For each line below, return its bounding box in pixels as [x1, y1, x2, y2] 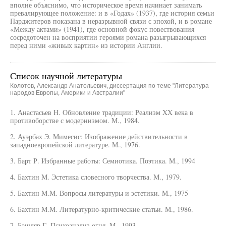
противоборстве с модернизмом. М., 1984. [10, 116, 140, 125]
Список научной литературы [10, 70, 122, 82]
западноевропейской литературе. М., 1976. [10, 140, 140, 149]
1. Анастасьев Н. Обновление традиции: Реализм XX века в [10, 107, 193, 117]
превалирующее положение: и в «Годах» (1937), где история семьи [10, 8, 214, 18]
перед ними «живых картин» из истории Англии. [10, 40, 162, 50]
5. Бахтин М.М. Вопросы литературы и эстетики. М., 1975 [10, 188, 188, 198]
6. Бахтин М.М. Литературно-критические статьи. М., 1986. [10, 204, 193, 214]
